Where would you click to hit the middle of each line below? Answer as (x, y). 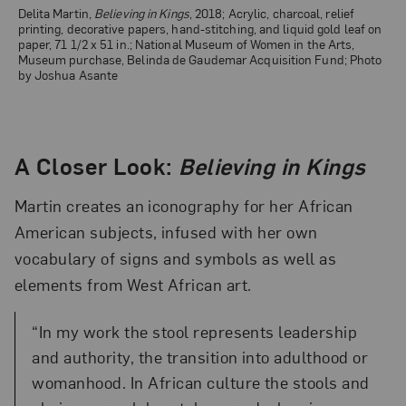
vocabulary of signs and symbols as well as (175, 257)
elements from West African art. (133, 284)
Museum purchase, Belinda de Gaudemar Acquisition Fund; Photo (200, 59)
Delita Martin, (56, 13)
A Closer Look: (97, 165)
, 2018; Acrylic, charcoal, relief (272, 13)
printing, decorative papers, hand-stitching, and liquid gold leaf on (200, 29)
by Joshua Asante (68, 75)
